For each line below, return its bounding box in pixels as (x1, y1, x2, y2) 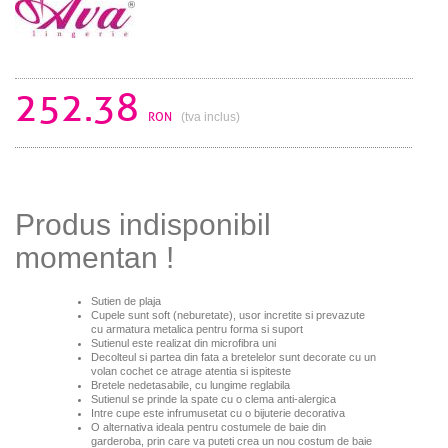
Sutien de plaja (90, 294, 161, 307)
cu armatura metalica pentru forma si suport (90, 322, 303, 335)
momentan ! (15, 240, 174, 274)
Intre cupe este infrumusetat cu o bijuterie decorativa (90, 406, 345, 419)
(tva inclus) (181, 109, 240, 124)
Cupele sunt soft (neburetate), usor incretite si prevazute (90, 308, 365, 321)
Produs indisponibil (15, 207, 271, 241)
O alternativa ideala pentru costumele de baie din (90, 420, 326, 433)
